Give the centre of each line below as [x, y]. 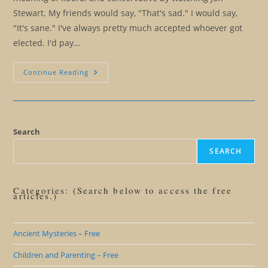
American [110, 147]
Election [106, 72]
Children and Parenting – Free [66, 255]
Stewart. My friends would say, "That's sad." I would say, [126, 13]
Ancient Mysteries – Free [57, 233]
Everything [112, 89]
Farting [104, 173]
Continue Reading [56, 72]
